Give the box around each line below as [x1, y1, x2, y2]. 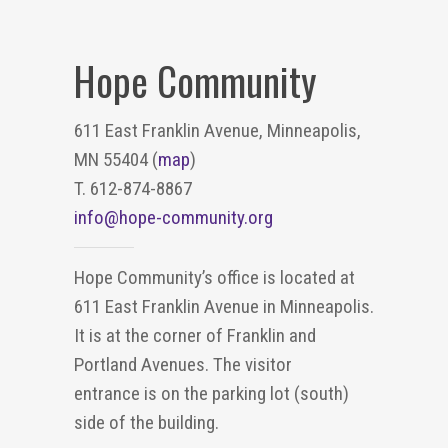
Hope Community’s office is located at [74, 266, 355, 289]
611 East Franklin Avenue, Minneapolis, [74, 119, 361, 142]
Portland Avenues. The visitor [74, 353, 292, 376]
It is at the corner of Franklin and [74, 324, 316, 347]
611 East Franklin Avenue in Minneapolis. [74, 295, 374, 318]
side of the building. [74, 411, 219, 434]
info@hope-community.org [74, 206, 273, 229]
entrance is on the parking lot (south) [74, 382, 349, 405]
